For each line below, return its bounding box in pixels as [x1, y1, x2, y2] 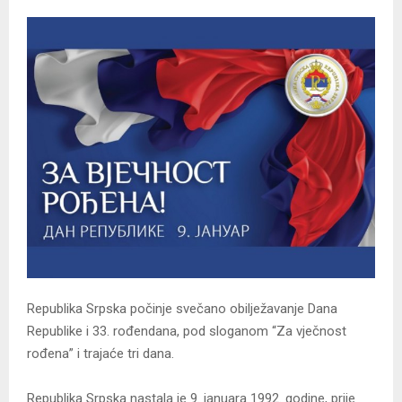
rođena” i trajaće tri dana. [27, 345, 174, 363]
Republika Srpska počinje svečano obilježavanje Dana [27, 301, 337, 318]
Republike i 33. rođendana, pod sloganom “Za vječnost [27, 323, 346, 340]
